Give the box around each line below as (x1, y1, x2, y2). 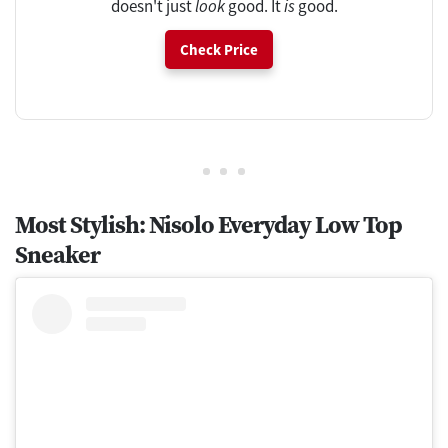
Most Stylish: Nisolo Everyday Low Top (15, 208, 402, 242)
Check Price (180, 40, 258, 60)
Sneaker (15, 238, 100, 272)
